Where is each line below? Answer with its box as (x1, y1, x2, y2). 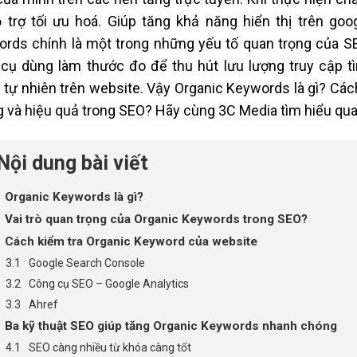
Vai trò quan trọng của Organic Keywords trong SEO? (4, 212, 308, 227)
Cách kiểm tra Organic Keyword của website (4, 234, 257, 249)
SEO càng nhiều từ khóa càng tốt (28, 341, 191, 355)
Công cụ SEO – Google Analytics (28, 277, 189, 291)
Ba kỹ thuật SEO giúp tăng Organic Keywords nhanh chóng (4, 319, 337, 334)
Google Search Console (28, 257, 145, 270)
